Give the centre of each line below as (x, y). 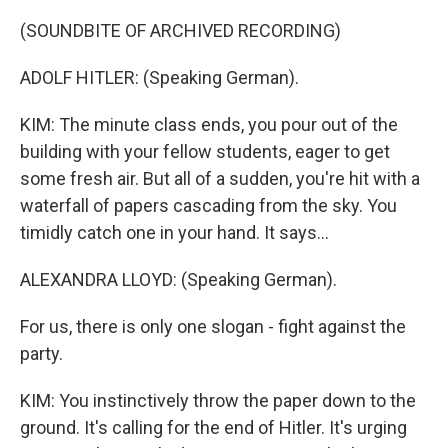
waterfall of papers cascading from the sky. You (208, 205)
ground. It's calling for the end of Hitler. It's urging (213, 427)
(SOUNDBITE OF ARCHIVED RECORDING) (180, 30)
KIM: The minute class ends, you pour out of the (209, 124)
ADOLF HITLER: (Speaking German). (159, 77)
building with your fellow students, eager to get (205, 151)
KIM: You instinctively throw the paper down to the (218, 400)
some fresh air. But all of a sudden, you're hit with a (220, 178)
